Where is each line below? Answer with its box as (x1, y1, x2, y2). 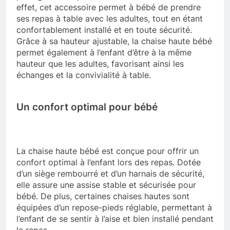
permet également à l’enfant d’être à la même (16, 47, 191, 57)
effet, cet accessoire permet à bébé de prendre (16, 2, 201, 12)
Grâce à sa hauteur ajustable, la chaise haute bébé (16, 35, 212, 46)
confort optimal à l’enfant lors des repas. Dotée (16, 157, 201, 168)
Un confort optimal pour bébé (16, 101, 158, 113)
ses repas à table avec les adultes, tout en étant (16, 13, 203, 24)
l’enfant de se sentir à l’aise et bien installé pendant (16, 214, 214, 224)
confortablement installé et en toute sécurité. (16, 24, 192, 35)
